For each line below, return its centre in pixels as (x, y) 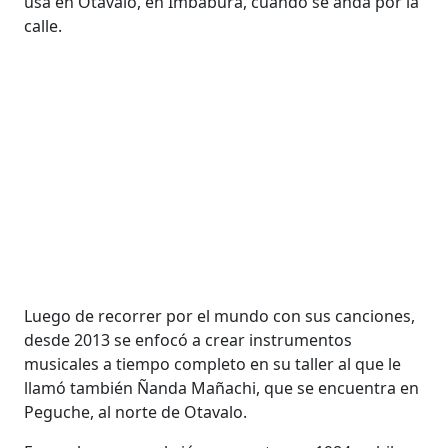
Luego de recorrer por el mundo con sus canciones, (220, 315)
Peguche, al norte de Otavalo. (136, 411)
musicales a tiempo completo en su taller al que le (213, 363)
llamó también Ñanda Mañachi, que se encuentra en (222, 387)
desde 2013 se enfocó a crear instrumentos (188, 339)
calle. (43, 25)
